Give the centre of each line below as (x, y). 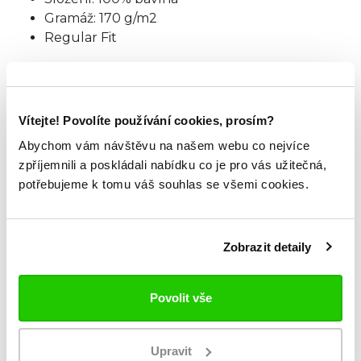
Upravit (172, 351)
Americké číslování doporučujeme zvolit (152, 70)
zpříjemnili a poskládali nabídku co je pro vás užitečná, (172, 165)
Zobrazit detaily (267, 247)
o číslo (319, 70)
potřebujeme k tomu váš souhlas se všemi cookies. (164, 184)
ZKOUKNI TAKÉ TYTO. (159, 209)
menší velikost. (64, 89)
